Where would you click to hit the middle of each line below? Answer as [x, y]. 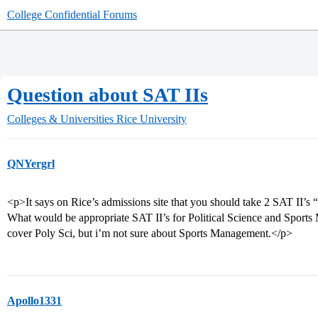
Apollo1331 [34, 301]
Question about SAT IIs [108, 95]
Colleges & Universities [60, 119]
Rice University [152, 119]
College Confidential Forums [72, 15]
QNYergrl [31, 164]
